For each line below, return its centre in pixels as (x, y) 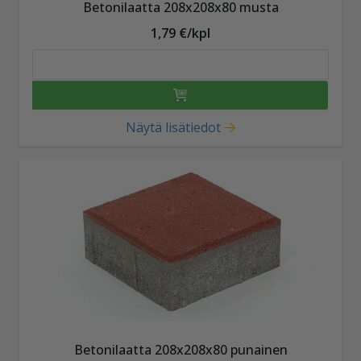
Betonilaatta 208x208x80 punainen (180, 349)
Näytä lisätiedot (173, 127)
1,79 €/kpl (180, 33)
